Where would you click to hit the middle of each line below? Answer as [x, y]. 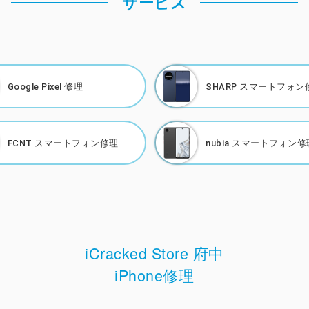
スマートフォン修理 [77, 143]
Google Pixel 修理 [45, 86]
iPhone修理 [154, 275]
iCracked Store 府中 [154, 253]
